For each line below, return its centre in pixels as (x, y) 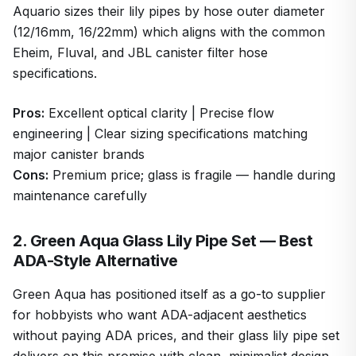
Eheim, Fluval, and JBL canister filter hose (140, 52)
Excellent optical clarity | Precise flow (159, 112)
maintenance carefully (80, 195)
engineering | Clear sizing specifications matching (160, 133)
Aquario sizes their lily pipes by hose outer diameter (169, 11)
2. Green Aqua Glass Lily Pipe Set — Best (163, 240)
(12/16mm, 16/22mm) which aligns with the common (169, 31)
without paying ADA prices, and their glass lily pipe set (176, 335)
